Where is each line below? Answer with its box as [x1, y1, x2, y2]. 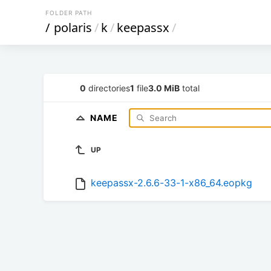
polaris [54, 19, 92, 36]
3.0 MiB [148, 82, 180, 93]
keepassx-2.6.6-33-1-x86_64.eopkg [91, 177, 252, 189]
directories [86, 82, 130, 93]
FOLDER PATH [45, 9, 92, 16]
